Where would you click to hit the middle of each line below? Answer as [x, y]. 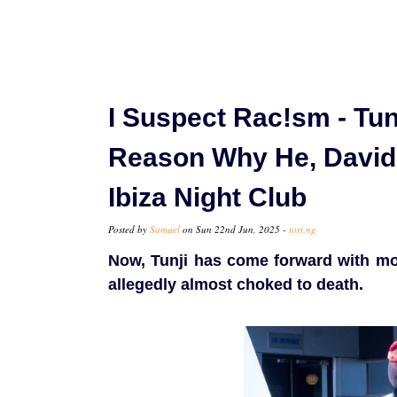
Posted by [129, 230]
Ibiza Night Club [207, 198]
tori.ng [303, 230]
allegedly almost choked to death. [236, 285]
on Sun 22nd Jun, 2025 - [234, 230]
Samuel [165, 230]
